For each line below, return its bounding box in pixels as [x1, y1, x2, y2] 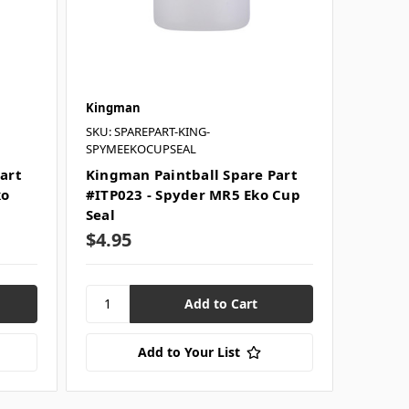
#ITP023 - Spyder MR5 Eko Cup [85, 184, 300, 204]
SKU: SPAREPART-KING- [85, 122, 210, 140]
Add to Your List [137, 342, 240, 361]
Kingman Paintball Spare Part [85, 164, 298, 184]
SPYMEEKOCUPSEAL [85, 140, 196, 157]
